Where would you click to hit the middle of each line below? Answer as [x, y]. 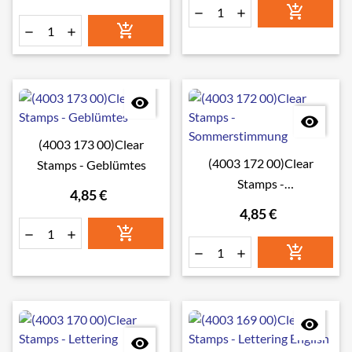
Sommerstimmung [261, 204]
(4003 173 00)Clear [91, 144]
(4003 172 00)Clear [261, 163]
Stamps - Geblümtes [91, 165]
